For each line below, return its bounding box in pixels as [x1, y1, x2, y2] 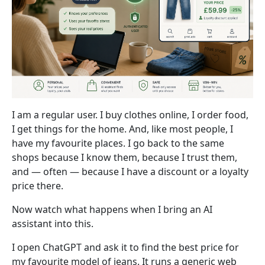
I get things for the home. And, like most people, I [12, 122, 233, 135]
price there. [12, 179, 63, 192]
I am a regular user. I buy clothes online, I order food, [12, 108, 248, 121]
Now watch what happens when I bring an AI [12, 202, 212, 216]
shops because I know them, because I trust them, [12, 150, 237, 164]
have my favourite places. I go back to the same [12, 136, 224, 150]
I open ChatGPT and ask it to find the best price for [12, 240, 239, 254]
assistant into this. [12, 216, 93, 230]
